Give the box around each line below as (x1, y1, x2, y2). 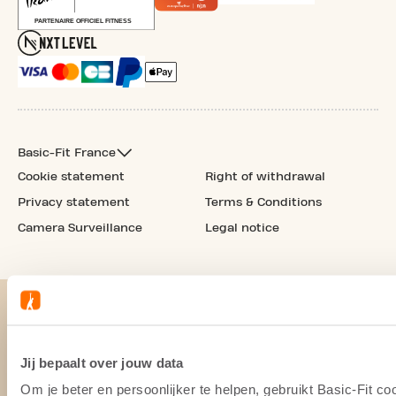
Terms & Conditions (205, 195, 322, 209)
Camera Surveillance (18, 221, 142, 234)
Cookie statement (18, 170, 125, 183)
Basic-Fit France (18, 146, 116, 159)
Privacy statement (18, 195, 130, 209)
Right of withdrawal (205, 170, 325, 183)
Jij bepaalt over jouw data (20, 354, 184, 369)
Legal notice (205, 221, 279, 234)
